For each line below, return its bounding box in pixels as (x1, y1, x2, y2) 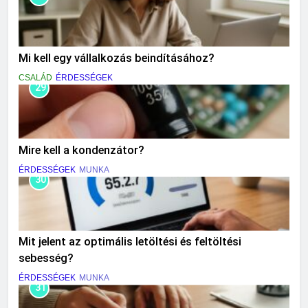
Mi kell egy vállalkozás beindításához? (19, 51, 214, 65)
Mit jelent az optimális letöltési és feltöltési (19, 235, 241, 249)
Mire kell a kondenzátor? (19, 143, 144, 157)
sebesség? (19, 252, 74, 265)
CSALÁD (19, 72, 52, 82)
